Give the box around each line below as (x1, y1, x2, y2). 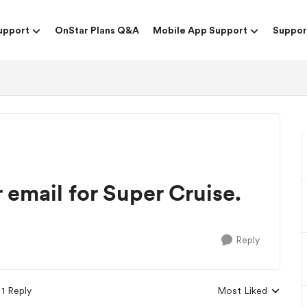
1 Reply (1, 285, 32, 296)
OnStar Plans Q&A (55, 25, 139, 36)
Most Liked (217, 285, 267, 296)
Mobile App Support (153, 25, 247, 36)
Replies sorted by (217, 291, 293, 302)
